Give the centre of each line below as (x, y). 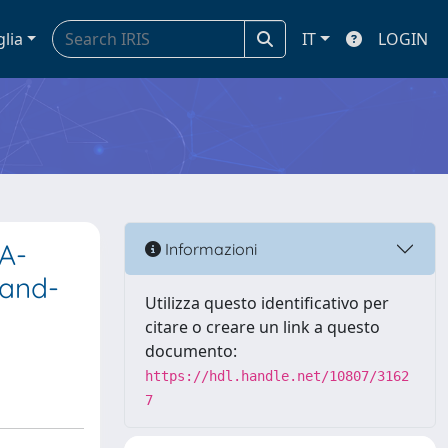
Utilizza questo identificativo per (267, 303)
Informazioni (209, 248)
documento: (191, 351)
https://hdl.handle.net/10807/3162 (277, 376)
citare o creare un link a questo (262, 327)
